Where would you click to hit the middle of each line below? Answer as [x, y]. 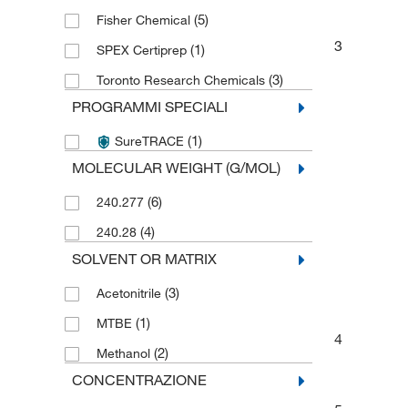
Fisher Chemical [145, 20]
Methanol [125, 353]
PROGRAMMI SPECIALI [149, 107]
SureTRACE [149, 141]
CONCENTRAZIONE [139, 380]
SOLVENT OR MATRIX [144, 259]
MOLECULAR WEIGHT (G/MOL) [176, 168]
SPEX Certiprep [143, 50]
